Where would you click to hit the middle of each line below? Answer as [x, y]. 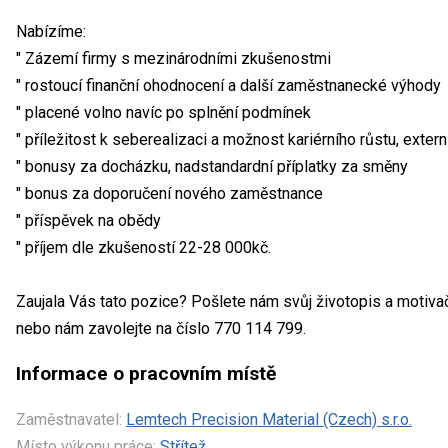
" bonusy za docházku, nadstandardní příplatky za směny [212, 166]
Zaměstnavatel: [69, 419]
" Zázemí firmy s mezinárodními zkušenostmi [173, 58]
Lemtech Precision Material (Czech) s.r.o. [269, 419]
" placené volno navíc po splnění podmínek [163, 112]
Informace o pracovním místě [146, 373]
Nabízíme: [51, 31]
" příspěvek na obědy [88, 220]
